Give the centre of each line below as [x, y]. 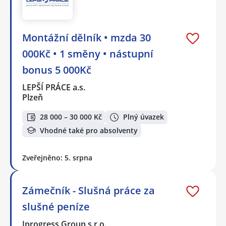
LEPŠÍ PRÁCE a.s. [54, 88]
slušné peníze [56, 207]
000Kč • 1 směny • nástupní [88, 54]
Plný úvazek [144, 117]
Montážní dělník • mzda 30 [87, 38]
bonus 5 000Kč [57, 70]
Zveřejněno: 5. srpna [57, 158]
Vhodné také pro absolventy [89, 130]
